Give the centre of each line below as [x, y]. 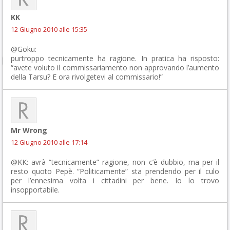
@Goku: [24, 49]
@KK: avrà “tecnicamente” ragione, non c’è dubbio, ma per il [115, 162]
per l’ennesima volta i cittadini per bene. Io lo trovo [115, 180]
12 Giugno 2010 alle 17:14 [49, 142]
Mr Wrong [29, 130]
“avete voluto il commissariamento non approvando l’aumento [115, 68]
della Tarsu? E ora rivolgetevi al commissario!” [87, 77]
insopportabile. [35, 190]
